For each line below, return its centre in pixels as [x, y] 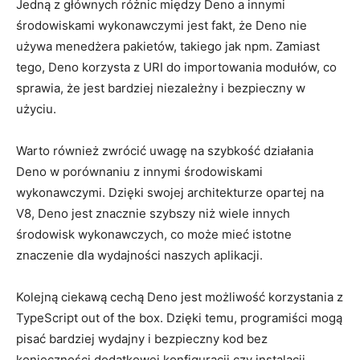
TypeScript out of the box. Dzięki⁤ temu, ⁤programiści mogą [179, 317]
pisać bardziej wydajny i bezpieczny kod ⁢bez [142, 338]
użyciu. [36, 108]
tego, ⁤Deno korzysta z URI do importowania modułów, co [176, 67]
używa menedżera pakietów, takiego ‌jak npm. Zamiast [168, 46]
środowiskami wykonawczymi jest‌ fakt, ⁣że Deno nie [162, 25]
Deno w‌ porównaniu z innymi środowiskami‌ [139, 171]
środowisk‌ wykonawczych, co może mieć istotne [154, 234]
